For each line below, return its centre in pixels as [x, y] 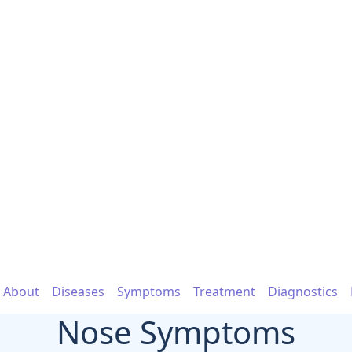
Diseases [78, 291]
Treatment [224, 291]
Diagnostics [303, 291]
